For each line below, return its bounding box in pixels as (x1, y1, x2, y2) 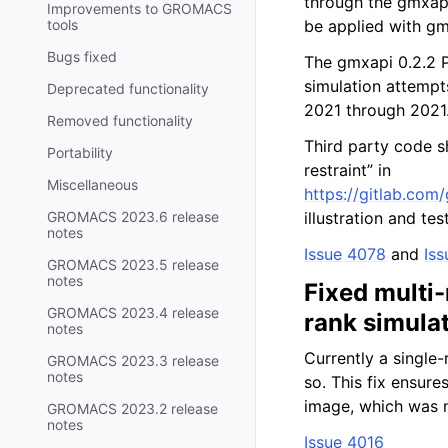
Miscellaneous (47, 175, 138, 193)
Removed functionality (47, 111, 193, 129)
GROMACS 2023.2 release (47, 399, 218, 417)
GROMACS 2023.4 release (47, 303, 219, 321)
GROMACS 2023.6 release (47, 207, 219, 225)
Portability (47, 143, 113, 161)
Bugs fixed (47, 47, 117, 65)
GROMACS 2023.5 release (47, 255, 219, 273)
